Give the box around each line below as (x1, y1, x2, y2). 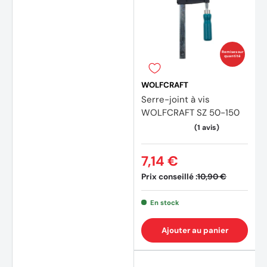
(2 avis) (89, 163, 123, 175)
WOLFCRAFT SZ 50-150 (141, 106, 240, 119)
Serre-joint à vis (141, 93, 210, 105)
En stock (150, 198, 179, 207)
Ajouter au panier (161, 225, 228, 235)
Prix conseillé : (141, 171, 197, 182)
